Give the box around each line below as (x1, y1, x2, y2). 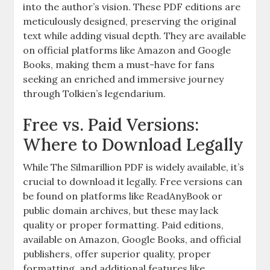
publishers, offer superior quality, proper (23, 247, 212, 260)
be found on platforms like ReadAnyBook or (23, 189, 223, 202)
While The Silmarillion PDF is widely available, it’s (23, 160, 245, 173)
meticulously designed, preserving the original (23, 14, 237, 27)
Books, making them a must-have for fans (23, 58, 215, 71)
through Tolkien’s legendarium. (23, 87, 166, 99)
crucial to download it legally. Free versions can (23, 175, 243, 187)
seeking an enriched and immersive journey (23, 72, 224, 85)
